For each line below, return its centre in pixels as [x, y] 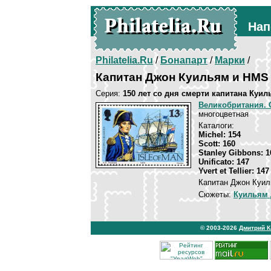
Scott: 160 [217, 144]
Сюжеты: [216, 194]
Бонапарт [184, 60]
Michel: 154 [220, 135]
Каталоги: [216, 126]
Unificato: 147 [224, 162]
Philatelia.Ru [124, 60]
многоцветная [224, 114]
